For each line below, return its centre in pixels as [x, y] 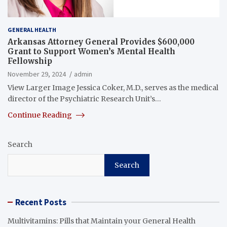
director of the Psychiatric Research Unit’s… [84, 99]
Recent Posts [41, 202]
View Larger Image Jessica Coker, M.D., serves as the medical [113, 87]
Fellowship [30, 61]
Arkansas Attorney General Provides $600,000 [101, 42]
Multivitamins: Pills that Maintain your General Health [102, 221]
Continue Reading [41, 115]
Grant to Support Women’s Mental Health [91, 51]
